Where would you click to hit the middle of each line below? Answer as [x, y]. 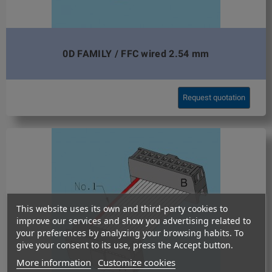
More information [53, 262]
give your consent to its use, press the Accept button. [124, 245]
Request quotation [214, 98]
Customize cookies [136, 262]
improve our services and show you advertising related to [133, 221]
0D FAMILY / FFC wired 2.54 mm [136, 53]
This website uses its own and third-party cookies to [122, 209]
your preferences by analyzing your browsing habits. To [130, 233]
